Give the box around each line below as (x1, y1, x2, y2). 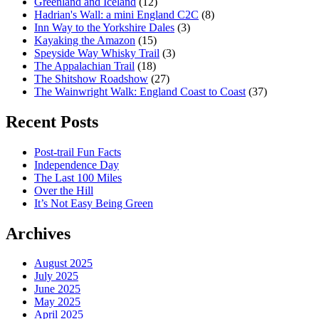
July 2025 (34, 270, 78, 283)
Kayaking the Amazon (34, 33, 135, 46)
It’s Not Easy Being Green (34, 197, 153, 209)
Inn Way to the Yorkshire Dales (34, 21, 174, 33)
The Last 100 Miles (34, 171, 122, 184)
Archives (6, 224, 70, 243)
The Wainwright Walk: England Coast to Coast (34, 85, 246, 98)
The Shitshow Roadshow (34, 72, 148, 85)
